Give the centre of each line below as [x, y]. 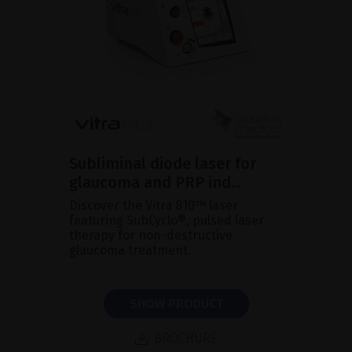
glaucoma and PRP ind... [155, 182]
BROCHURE [185, 338]
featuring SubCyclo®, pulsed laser [167, 220]
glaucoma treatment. [130, 250]
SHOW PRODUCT [176, 303]
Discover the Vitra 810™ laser [154, 205]
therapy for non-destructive [151, 235]
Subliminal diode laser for [163, 163]
